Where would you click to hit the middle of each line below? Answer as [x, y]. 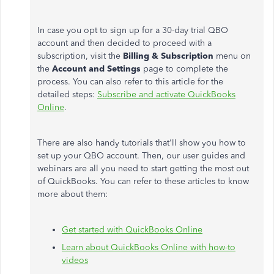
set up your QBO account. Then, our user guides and [141, 156]
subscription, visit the [80, 56]
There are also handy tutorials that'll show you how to [142, 143]
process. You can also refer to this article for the [130, 82]
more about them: [74, 194]
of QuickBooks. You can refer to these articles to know [143, 181]
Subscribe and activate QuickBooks [166, 94]
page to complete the [186, 69]
